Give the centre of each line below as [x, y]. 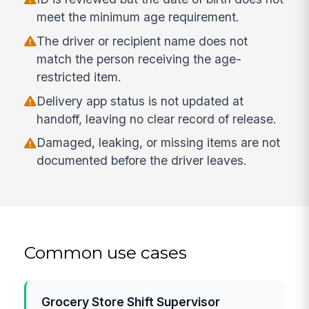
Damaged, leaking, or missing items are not [159, 143]
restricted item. [79, 77]
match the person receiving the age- [139, 59]
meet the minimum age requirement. [138, 17]
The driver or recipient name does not [142, 41]
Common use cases [106, 252]
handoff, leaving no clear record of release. [157, 119]
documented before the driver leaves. [142, 161]
